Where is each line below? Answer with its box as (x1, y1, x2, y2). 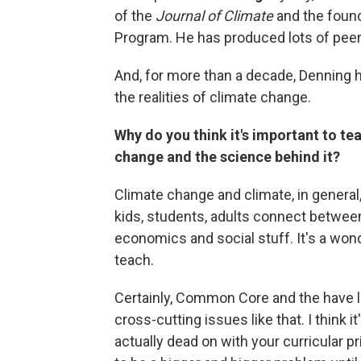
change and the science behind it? (114, 148, 340, 166)
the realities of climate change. (114, 89, 311, 106)
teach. (114, 251, 154, 269)
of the (114, 7, 156, 25)
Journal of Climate (156, 7, 273, 25)
